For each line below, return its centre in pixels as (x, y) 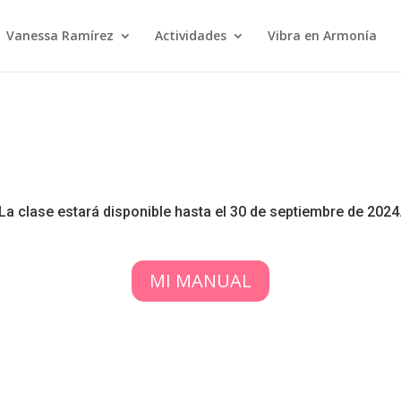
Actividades (190, 35)
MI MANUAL (200, 280)
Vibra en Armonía (322, 35)
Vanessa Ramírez (60, 35)
